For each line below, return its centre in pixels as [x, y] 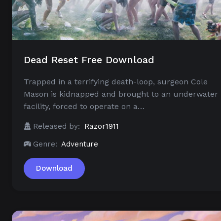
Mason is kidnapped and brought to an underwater [121, 94]
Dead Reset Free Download [89, 60]
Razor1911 [102, 127]
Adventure [80, 144]
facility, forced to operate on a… [84, 107]
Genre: [45, 144]
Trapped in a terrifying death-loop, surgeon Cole [116, 82]
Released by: [56, 127]
